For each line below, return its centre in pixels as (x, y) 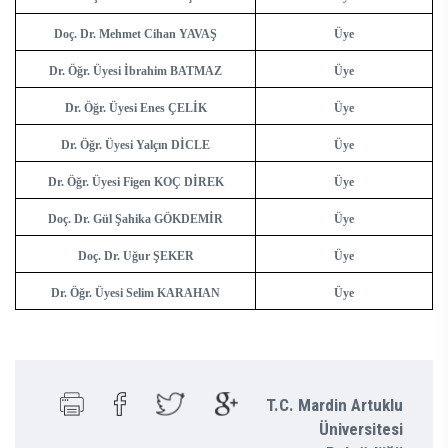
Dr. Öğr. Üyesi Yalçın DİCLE (135, 145)
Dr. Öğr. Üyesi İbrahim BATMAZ (135, 71)
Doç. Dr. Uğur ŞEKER (135, 256)
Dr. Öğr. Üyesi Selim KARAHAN (135, 293)
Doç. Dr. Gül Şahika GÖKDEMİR (135, 219)
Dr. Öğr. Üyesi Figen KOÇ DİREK (135, 182)
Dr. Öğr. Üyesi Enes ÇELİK (135, 108)
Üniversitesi (361, 429)
